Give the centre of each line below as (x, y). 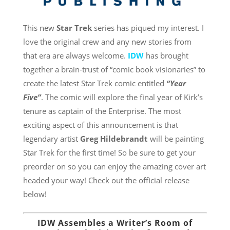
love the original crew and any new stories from (107, 41)
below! (35, 194)
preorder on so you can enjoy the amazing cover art (114, 166)
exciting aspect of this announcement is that (100, 124)
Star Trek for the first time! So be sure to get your (109, 152)
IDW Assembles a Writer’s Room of (115, 223)
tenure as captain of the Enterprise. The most (102, 111)
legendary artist (50, 138)
